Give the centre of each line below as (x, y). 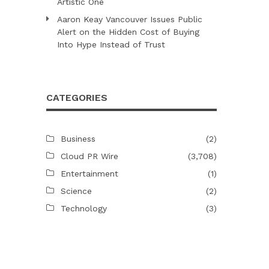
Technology (83, 208)
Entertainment (89, 173)
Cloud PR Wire (89, 156)
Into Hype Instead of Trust (111, 44)
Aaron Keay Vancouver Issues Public (129, 19)
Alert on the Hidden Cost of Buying (128, 32)
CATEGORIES (77, 97)
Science (76, 191)
